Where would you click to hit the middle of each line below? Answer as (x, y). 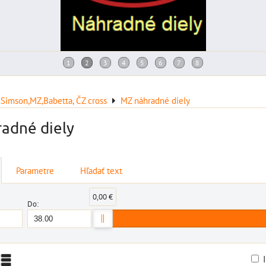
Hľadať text (101, 170)
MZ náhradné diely (155, 100)
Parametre (35, 170)
